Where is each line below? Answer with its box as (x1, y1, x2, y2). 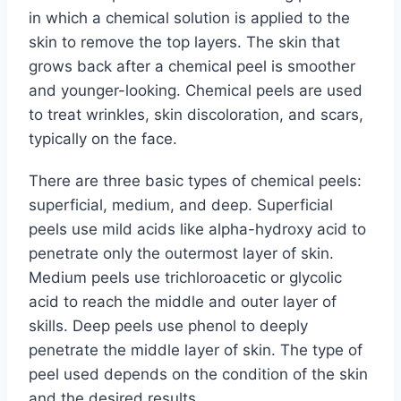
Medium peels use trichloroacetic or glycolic (29, 269, 342, 286)
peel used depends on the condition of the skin (29, 365, 368, 383)
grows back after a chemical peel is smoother (29, 57, 355, 75)
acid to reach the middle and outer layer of (29, 293, 337, 311)
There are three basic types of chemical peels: (29, 172, 362, 190)
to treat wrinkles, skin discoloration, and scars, (29, 106, 363, 124)
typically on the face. (29, 130, 177, 148)
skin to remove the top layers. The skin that (29, 33, 340, 51)
